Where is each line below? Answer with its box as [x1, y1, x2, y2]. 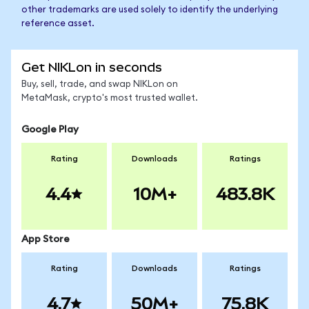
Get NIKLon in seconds [21, 60, 162, 74]
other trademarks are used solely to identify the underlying [21, 6, 278, 14]
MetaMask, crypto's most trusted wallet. [21, 94, 198, 103]
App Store [21, 235, 70, 244]
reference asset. [21, 19, 94, 28]
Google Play [21, 125, 79, 134]
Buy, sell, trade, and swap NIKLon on [21, 80, 178, 89]
